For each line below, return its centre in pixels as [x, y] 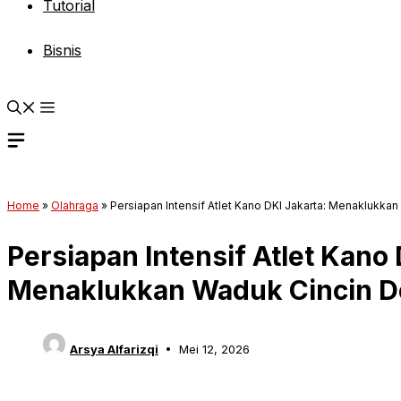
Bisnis [62, 50]
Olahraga [75, 205]
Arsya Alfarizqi [114, 349]
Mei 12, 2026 [214, 349]
